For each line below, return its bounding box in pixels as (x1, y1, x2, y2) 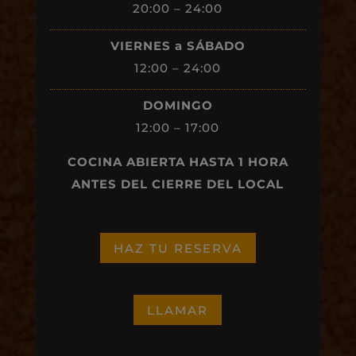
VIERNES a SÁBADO (110, 38, 246, 54)
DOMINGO (142, 98, 213, 114)
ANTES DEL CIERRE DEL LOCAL (72, 176, 284, 192)
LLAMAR (147, 302, 209, 318)
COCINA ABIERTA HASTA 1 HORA (67, 154, 288, 170)
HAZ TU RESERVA (113, 240, 242, 256)
